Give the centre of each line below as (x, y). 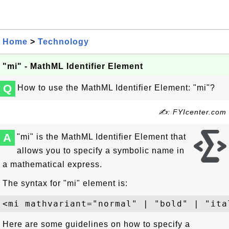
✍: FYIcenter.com (192, 112)
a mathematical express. (52, 164)
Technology (63, 42)
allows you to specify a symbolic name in (101, 151)
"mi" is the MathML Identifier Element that (101, 137)
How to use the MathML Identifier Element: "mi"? (116, 88)
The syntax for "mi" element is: (65, 183)
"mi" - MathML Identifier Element (73, 66)
